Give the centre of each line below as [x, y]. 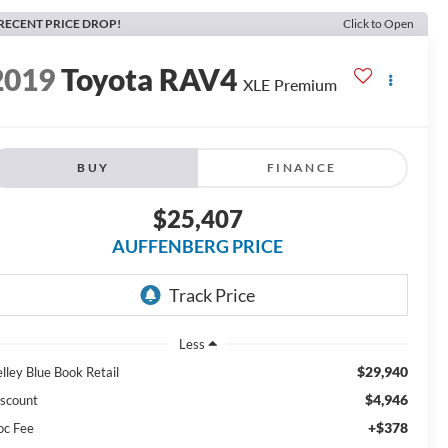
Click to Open [378, 23]
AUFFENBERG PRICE [197, 246]
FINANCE [301, 168]
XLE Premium [290, 85]
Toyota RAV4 [149, 79]
